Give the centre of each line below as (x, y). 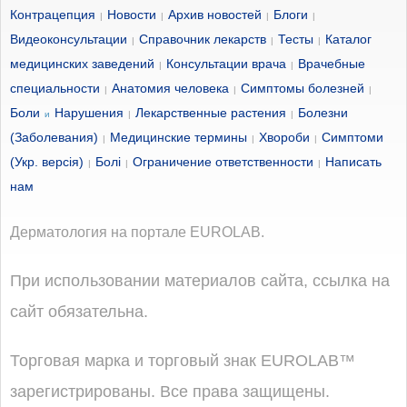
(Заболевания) (54, 137)
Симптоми (352, 137)
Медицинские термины (179, 137)
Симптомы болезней (303, 88)
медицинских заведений (82, 64)
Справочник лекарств (203, 39)
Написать (353, 162)
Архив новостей (215, 15)
